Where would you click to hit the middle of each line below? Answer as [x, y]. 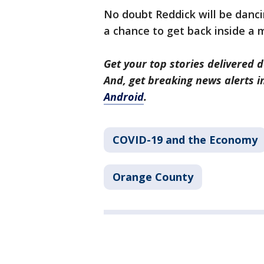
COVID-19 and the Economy [185, 140]
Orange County [153, 177]
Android [124, 97]
